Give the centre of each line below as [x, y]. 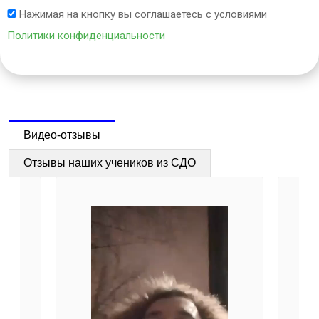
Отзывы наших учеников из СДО [110, 162]
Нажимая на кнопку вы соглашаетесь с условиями [142, 14]
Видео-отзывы [62, 135]
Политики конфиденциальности [86, 35]
